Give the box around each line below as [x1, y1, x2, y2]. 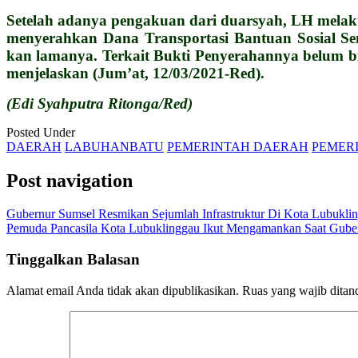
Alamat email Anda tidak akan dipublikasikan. [6, 283, 239, 297]
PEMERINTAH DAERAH [167, 139, 308, 153]
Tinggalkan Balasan [6, 251, 140, 268]
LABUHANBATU [65, 139, 164, 153]
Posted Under [6, 125, 75, 139]
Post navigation [6, 169, 133, 191]
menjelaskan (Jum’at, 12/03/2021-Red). [6, 64, 265, 82]
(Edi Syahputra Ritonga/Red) [6, 94, 193, 112]
